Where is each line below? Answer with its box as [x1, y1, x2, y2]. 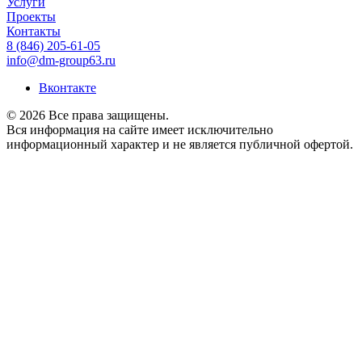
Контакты [6, 24, 61, 39]
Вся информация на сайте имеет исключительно [6, 123, 273, 137]
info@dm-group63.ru [6, 53, 116, 68]
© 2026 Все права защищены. [6, 108, 169, 123]
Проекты [6, 10, 56, 24]
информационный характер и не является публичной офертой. [6, 137, 353, 152]
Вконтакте [39, 81, 96, 95]
